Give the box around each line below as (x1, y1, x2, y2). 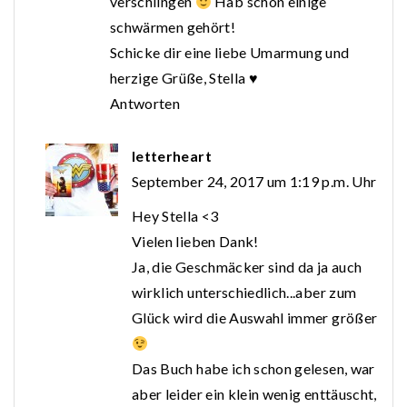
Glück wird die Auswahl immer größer (132, 309, 378, 327)
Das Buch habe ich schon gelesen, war (132, 360, 375, 378)
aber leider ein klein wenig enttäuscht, (132, 385, 377, 403)
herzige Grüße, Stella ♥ (110, 69, 259, 87)
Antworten (110, 94, 181, 113)
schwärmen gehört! (110, 18, 235, 36)
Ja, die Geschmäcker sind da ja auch (132, 258, 362, 276)
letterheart (132, 147, 212, 165)
